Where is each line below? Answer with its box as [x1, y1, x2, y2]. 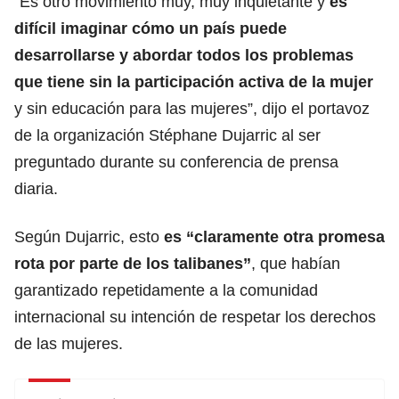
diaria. [14, 179, 58, 198]
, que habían [251, 254, 340, 273]
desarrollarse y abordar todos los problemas [14, 45, 354, 64]
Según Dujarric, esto [14, 227, 164, 246]
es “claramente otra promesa [164, 227, 385, 246]
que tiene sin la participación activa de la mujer [14, 72, 373, 91]
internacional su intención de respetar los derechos [14, 307, 376, 326]
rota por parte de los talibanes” [14, 254, 251, 273]
